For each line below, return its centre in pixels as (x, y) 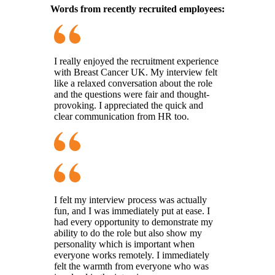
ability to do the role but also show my (128, 233)
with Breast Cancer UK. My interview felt (136, 72)
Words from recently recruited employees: (137, 9)
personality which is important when (124, 244)
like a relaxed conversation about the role (133, 83)
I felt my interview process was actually (130, 199)
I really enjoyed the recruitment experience (136, 61)
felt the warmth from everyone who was (131, 266)
